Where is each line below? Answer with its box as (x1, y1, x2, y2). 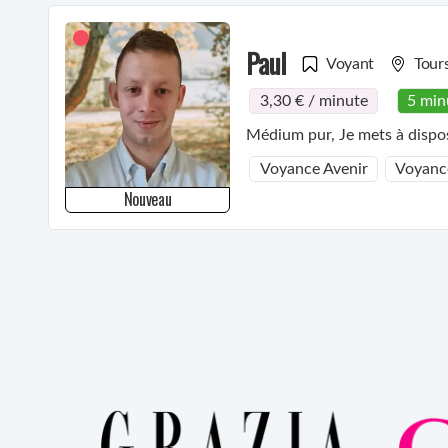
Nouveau (123, 186, 172, 211)
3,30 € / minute (259, 93, 368, 110)
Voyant (326, 55, 375, 72)
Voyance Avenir (259, 160, 368, 177)
